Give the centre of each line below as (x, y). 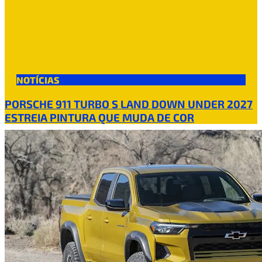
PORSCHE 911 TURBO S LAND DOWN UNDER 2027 (129, 104)
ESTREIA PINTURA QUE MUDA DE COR (99, 117)
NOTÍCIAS (38, 80)
